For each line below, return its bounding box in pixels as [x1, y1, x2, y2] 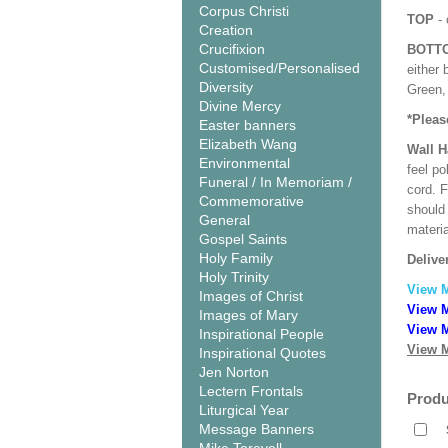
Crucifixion [199, 41, 265, 57]
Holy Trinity [199, 269, 269, 285]
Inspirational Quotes [199, 345, 326, 361]
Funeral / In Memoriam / [199, 174, 352, 190]
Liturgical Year [199, 402, 289, 418]
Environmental [199, 155, 290, 171]
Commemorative [199, 193, 304, 209]
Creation [199, 22, 253, 38]
